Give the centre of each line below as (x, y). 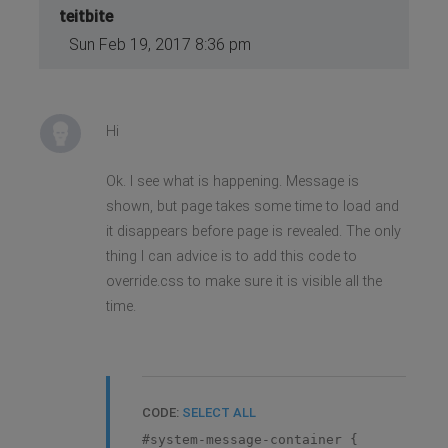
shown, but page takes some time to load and (252, 206)
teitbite (86, 16)
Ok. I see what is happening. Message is (232, 181)
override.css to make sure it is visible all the (243, 281)
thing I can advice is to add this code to (231, 256)
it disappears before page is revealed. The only (253, 231)
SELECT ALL (218, 412)
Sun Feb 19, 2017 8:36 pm (160, 44)
